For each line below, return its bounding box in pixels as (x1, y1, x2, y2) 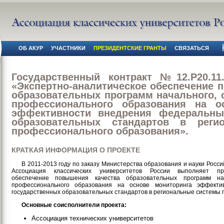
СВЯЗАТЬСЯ (174, 44, 209, 51)
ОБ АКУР (18, 44, 43, 51)
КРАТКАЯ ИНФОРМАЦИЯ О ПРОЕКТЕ (11, 146, 140, 154)
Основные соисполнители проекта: (21, 201, 126, 209)
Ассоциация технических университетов (31, 214, 153, 222)
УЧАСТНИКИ (51, 44, 85, 51)
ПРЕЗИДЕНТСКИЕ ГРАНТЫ (93, 44, 166, 51)
